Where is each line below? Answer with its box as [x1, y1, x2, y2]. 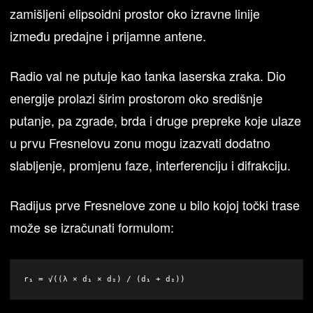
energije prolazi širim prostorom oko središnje [10, 89, 263, 108]
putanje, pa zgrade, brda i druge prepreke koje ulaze [10, 111, 302, 130]
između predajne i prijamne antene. [10, 27, 207, 45]
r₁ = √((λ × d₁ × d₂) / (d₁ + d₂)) [24, 275, 186, 284]
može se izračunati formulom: [10, 218, 175, 237]
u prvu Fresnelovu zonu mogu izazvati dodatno [10, 133, 271, 152]
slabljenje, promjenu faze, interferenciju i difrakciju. [10, 156, 291, 175]
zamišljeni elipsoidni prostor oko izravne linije [10, 4, 261, 23]
